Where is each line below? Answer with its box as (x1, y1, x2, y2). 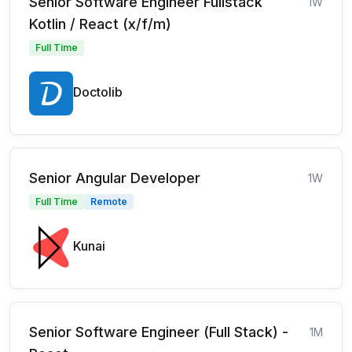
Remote (90, 196, 127, 207)
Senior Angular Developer (29, 170, 200, 186)
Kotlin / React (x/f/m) (29, 16, 171, 32)
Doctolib (73, 84, 123, 100)
